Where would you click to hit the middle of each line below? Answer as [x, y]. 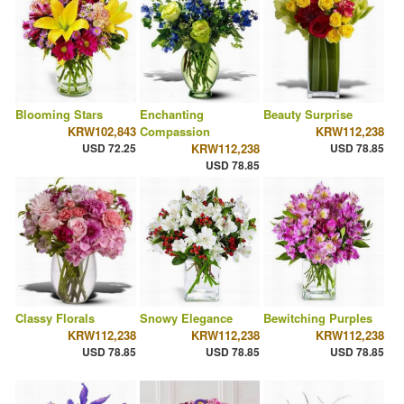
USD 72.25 [109, 148]
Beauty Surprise [308, 115]
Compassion [174, 132]
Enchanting [171, 115]
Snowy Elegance [186, 318]
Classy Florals [55, 318]
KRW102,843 [101, 132]
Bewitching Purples [318, 318]
